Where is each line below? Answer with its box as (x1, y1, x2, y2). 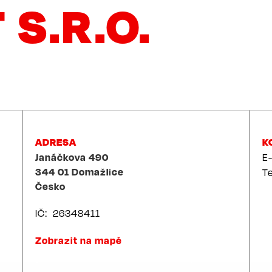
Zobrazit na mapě (35, 234, 123, 246)
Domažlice (72, 166, 124, 178)
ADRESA (35, 136, 76, 148)
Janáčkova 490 (35, 151, 109, 163)
